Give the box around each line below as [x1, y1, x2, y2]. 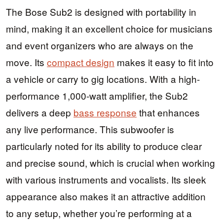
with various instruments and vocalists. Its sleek [6, 173, 206, 186]
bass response [74, 106, 137, 119]
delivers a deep [6, 106, 74, 119]
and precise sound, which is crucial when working [6, 156, 215, 170]
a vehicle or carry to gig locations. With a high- [6, 72, 200, 86]
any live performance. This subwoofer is [6, 122, 174, 136]
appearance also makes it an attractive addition [6, 189, 206, 203]
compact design [47, 55, 114, 69]
